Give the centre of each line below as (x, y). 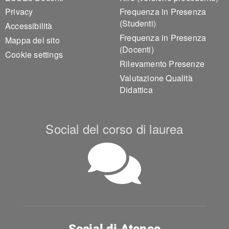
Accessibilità (29, 26)
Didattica (136, 89)
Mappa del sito (32, 40)
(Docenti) (137, 50)
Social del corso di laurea (114, 128)
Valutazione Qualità (156, 78)
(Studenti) (138, 24)
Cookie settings (34, 54)
